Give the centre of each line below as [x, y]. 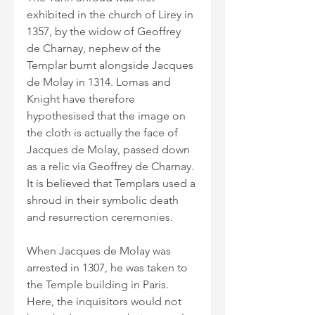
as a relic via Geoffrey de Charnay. [112, 166]
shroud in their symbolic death [104, 200]
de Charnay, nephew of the [95, 48]
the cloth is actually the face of [104, 132]
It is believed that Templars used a [112, 183]
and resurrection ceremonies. [100, 217]
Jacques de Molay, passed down [110, 149]
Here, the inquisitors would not [105, 301]
